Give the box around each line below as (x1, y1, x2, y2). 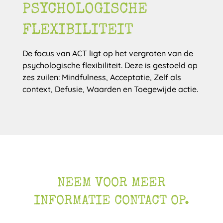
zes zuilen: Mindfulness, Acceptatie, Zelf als (22, 72, 181, 82)
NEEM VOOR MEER (57, 177, 166, 190)
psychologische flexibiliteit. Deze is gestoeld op (22, 60, 198, 70)
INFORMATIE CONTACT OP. (33, 195, 189, 208)
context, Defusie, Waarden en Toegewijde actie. (22, 84, 198, 94)
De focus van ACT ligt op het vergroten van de (22, 48, 193, 58)
